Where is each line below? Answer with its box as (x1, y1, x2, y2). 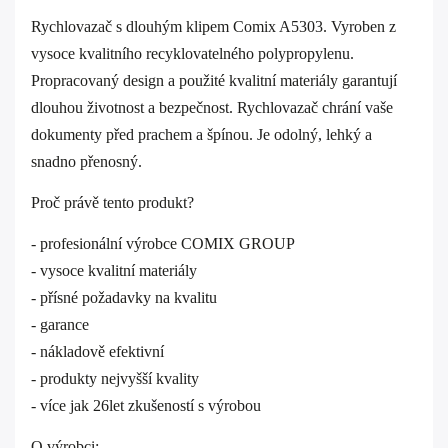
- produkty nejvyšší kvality (31, 370, 199, 387)
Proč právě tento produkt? (31, 194, 194, 211)
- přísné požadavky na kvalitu (31, 289, 217, 306)
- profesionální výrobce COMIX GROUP (31, 235, 295, 252)
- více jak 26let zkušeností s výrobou (31, 397, 261, 414)
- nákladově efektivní (31, 343, 164, 360)
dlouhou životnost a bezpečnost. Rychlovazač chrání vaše (31, 99, 393, 116)
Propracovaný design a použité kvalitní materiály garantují (31, 72, 397, 89)
